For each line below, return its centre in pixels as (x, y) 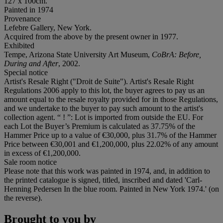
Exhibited (19, 45)
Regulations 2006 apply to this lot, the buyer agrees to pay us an (104, 90)
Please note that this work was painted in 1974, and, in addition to (107, 171)
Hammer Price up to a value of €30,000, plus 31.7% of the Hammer (110, 135)
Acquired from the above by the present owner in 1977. (91, 36)
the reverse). (23, 198)
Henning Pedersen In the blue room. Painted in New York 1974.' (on (111, 189)
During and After (31, 63)
